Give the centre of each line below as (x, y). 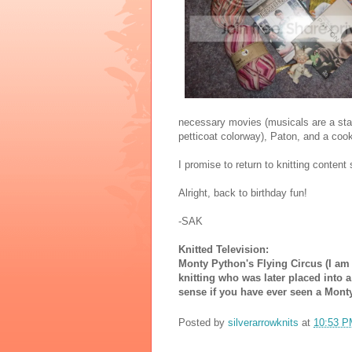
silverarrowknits (263, 322)
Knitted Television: (224, 250)
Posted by (203, 322)
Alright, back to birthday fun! (243, 193)
